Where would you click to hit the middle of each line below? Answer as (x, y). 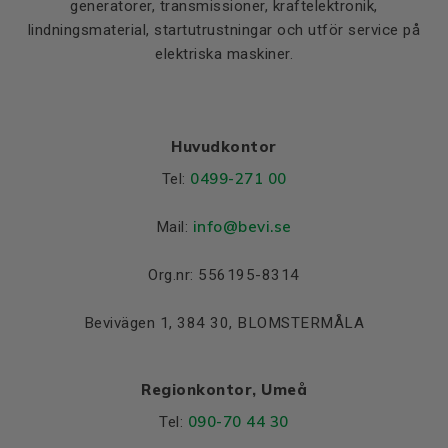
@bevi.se (257, 226)
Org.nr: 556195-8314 (224, 274)
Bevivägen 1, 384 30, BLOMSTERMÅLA (224, 322)
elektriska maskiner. (224, 53)
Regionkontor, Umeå (224, 389)
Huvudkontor (224, 146)
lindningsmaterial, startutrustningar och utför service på (224, 29)
